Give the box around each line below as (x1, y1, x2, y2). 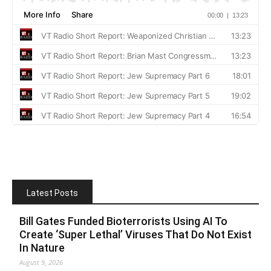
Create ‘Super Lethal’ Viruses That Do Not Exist (19, 227, 252, 241)
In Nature (19, 241, 65, 254)
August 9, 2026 (19, 257, 63, 267)
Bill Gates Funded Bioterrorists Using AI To (19, 214, 227, 227)
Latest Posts (27, 188, 78, 198)
